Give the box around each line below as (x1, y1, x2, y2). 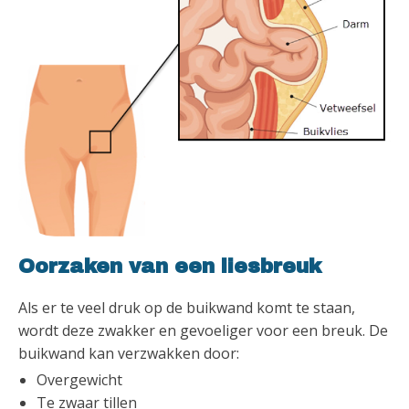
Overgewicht (37, 369, 122, 390)
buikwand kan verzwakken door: (18, 342, 243, 363)
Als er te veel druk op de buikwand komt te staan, (18, 297, 355, 318)
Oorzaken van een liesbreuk (18, 255, 321, 278)
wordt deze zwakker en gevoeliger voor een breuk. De (18, 320, 388, 341)
